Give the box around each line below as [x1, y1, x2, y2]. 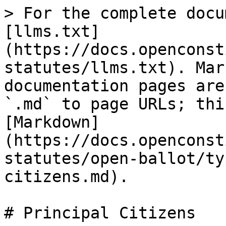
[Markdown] [4, 113, 100, 131]
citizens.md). [4, 167, 129, 186]
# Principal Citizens [4, 204, 196, 222]
